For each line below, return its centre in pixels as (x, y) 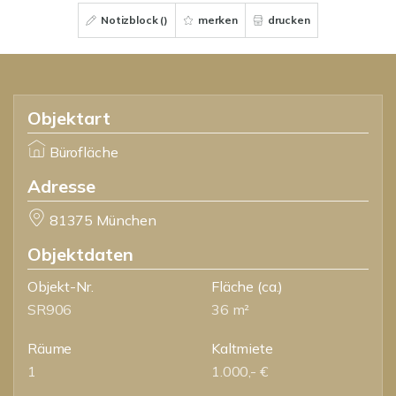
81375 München (103, 220)
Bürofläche (84, 152)
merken (217, 20)
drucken (287, 20)
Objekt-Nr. (61, 286)
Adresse (61, 186)
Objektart (69, 118)
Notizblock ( (131, 20)
